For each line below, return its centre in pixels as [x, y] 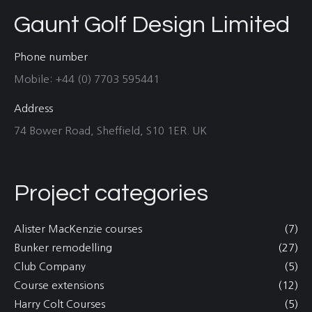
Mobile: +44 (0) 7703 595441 [87, 79]
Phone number [51, 57]
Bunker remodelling [63, 248]
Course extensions [59, 285]
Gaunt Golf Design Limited [152, 25]
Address [33, 108]
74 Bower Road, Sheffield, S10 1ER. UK [110, 131]
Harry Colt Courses [60, 304]
